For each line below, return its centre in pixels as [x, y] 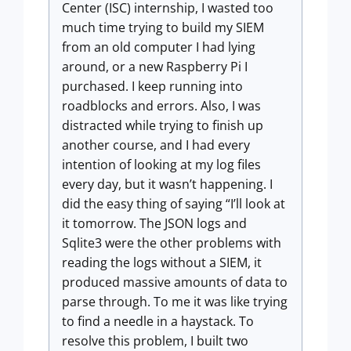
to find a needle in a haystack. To [158, 321]
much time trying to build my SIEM [163, 27]
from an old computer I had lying [159, 47]
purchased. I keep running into [152, 86]
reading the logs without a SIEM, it [162, 262]
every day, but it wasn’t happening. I [167, 184]
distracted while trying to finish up [163, 125]
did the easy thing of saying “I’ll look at [174, 204]
